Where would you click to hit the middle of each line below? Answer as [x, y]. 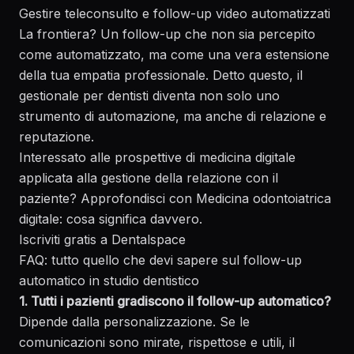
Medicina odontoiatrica [264, 198]
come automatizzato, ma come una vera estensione [174, 55]
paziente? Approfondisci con [107, 198]
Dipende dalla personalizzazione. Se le [134, 322]
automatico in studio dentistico [109, 281]
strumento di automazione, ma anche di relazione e [173, 116]
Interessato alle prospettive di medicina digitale [157, 157]
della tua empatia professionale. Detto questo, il [161, 75]
